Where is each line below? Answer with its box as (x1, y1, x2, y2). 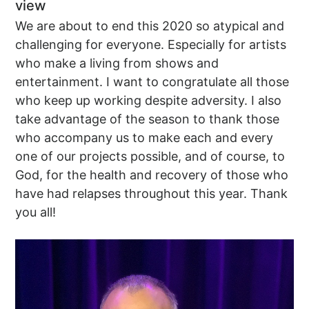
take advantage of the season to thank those (15, 111, 280, 126)
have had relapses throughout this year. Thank (15, 186, 288, 201)
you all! (15, 204, 57, 219)
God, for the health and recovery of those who (15, 167, 289, 182)
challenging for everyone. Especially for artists (15, 37, 287, 52)
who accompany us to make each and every (15, 130, 274, 145)
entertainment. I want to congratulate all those (15, 74, 290, 89)
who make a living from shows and (15, 55, 219, 70)
